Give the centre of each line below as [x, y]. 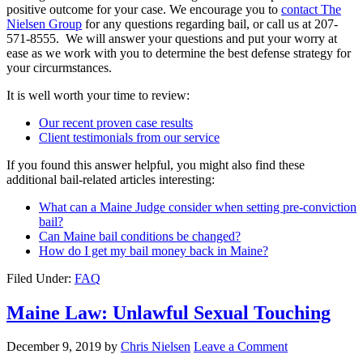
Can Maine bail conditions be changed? [140, 236]
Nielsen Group [44, 23]
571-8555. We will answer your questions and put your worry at [172, 38]
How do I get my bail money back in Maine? [154, 250]
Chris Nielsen [156, 347]
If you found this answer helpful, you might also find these [156, 164]
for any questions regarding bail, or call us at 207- [210, 23]
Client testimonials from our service [129, 137]
